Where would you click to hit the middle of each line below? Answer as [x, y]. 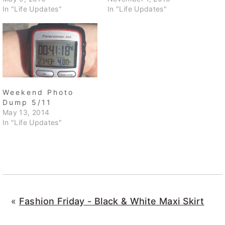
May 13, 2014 [26, 113]
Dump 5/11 [27, 102]
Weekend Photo [38, 92]
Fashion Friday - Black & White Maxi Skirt [111, 201]
